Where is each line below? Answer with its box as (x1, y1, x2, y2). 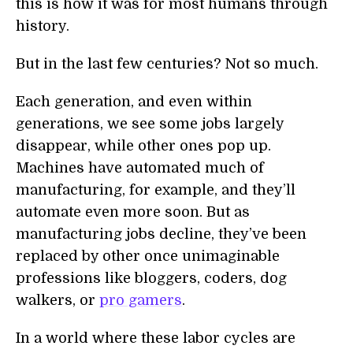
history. (16, 18, 69, 34)
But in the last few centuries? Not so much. (16, 56, 318, 72)
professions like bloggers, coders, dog (16, 270, 287, 286)
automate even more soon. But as (16, 204, 250, 220)
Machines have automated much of (16, 160, 264, 176)
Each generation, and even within (16, 94, 252, 110)
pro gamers (99, 292, 182, 308)
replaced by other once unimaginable (16, 248, 280, 264)
